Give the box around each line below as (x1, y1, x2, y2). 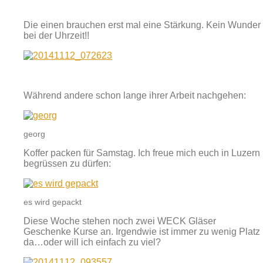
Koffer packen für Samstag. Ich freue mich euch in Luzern (23, 148, 260, 159)
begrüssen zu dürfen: (23, 159, 111, 169)
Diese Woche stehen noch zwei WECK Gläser (23, 216, 216, 227)
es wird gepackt (23, 197, 82, 207)
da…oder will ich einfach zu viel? (23, 237, 161, 248)
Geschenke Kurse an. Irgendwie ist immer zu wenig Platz (23, 227, 260, 237)
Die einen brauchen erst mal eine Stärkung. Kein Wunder (23, 20, 261, 31)
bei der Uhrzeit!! (23, 31, 89, 41)
